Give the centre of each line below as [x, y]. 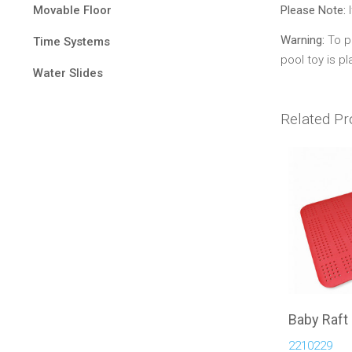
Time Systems [71, 42]
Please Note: [313, 11]
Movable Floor [72, 10]
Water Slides [68, 73]
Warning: [302, 40]
